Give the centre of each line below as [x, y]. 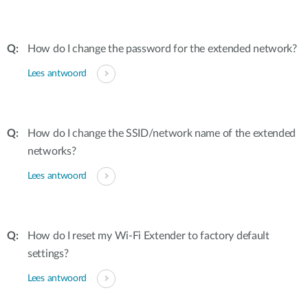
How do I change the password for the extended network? [162, 49]
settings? [48, 254]
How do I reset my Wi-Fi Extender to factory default [148, 236]
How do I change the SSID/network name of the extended [162, 133]
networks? [52, 151]
